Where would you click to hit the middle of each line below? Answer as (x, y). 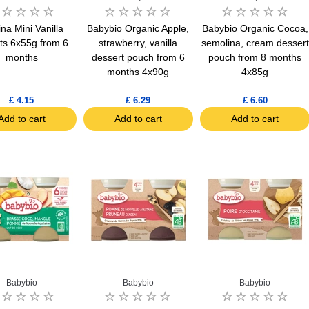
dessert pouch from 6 (138, 57)
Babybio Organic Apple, (138, 28)
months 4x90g (138, 71)
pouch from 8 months (255, 57)
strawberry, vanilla (138, 42)
